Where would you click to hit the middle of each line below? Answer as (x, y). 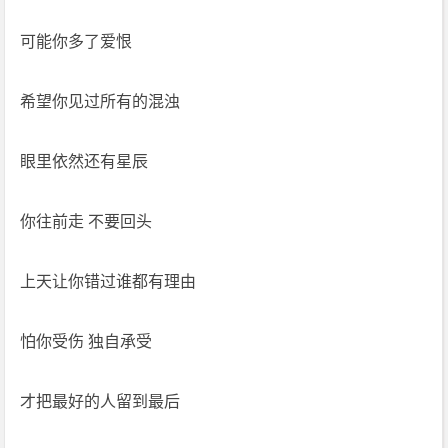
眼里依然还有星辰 (84, 161)
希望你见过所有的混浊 (100, 101)
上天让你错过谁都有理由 (108, 281)
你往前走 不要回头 (86, 221)
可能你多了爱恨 (76, 41)
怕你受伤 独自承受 (86, 341)
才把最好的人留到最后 (100, 401)
